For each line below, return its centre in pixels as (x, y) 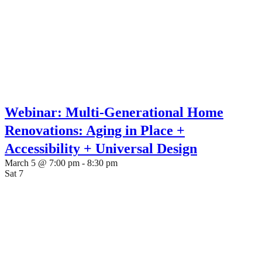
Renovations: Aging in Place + (95, 130)
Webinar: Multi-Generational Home (114, 112)
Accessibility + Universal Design (101, 149)
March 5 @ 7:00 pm (42, 163)
